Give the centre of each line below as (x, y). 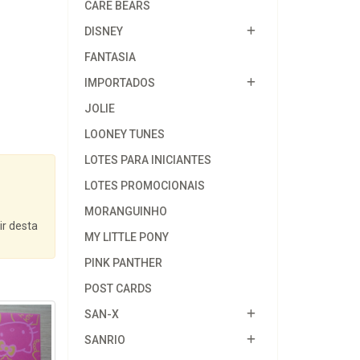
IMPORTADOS (119, 83)
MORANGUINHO (125, 211)
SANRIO (104, 340)
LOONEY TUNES (124, 134)
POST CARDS (118, 288)
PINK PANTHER (123, 263)
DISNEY (103, 31)
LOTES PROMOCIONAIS (144, 186)
